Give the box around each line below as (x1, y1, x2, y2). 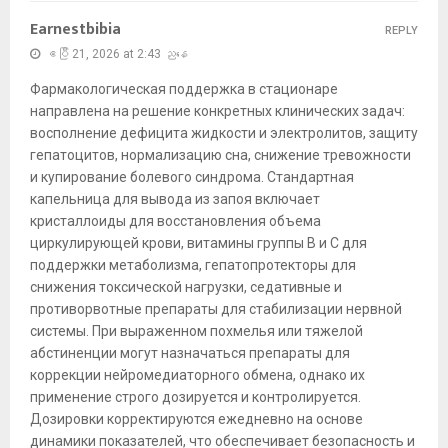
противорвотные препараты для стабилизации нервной (30, 301, 402, 318)
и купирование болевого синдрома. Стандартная (30, 169, 354, 186)
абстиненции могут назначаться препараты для (30, 345, 350, 362)
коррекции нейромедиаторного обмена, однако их (30, 367, 365, 384)
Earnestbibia (30, 16, 121, 44)
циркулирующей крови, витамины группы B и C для (30, 235, 367, 252)
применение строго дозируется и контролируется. (30, 389, 361, 406)
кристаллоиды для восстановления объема (30, 213, 321, 230)
